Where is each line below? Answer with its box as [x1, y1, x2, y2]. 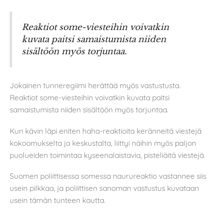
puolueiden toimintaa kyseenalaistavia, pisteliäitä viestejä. [10, 150, 205, 160]
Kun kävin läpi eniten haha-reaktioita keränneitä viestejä [10, 125, 201, 136]
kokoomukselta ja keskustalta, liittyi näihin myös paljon [10, 138, 196, 148]
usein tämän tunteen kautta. [10, 195, 106, 205]
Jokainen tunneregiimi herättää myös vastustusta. [10, 80, 181, 91]
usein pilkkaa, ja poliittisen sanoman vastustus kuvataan [10, 183, 199, 193]
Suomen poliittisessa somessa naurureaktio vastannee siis [10, 171, 206, 181]
